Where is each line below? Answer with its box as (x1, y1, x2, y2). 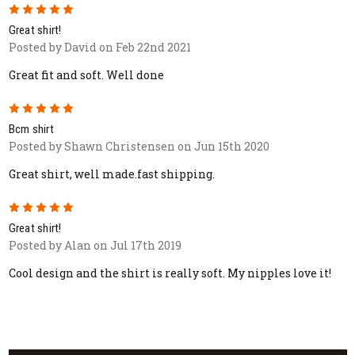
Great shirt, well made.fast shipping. (8, 166, 215, 181)
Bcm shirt (8, 121, 54, 136)
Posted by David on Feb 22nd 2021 (8, 39, 191, 55)
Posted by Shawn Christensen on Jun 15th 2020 (8, 138, 269, 154)
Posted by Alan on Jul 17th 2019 (8, 237, 181, 253)
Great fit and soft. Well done (8, 67, 164, 82)
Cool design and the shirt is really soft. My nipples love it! (8, 265, 331, 281)
